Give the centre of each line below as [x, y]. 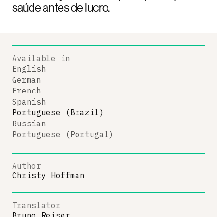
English [29, 69]
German [27, 80]
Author [27, 165]
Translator [36, 205]
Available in [41, 58]
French [27, 91]
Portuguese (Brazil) [58, 112]
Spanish [29, 101]
